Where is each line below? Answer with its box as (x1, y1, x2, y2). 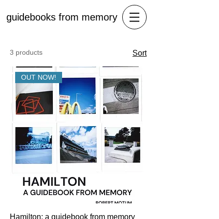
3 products (10, 48, 43, 56)
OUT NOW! (21, 73, 57, 82)
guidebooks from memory (6, 12, 117, 22)
